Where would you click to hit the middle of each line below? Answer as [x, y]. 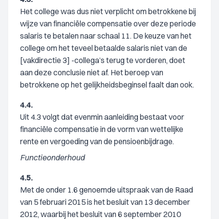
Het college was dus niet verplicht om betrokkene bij [108, 11]
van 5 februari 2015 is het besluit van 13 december [105, 202]
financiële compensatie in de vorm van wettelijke [102, 129]
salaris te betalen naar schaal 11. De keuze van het [106, 36]
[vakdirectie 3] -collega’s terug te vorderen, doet [103, 60]
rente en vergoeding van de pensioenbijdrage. [97, 141]
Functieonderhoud [52, 157]
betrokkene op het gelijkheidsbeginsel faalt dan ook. [107, 85]
